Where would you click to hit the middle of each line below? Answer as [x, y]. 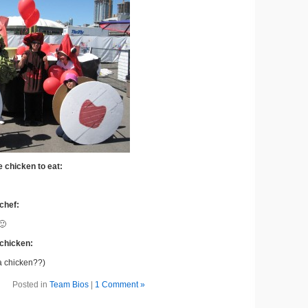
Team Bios [69, 285]
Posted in [31, 285]
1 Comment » [120, 285]
